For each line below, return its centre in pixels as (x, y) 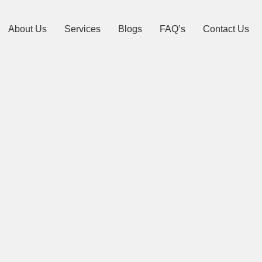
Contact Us (226, 29)
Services (82, 29)
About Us (27, 29)
